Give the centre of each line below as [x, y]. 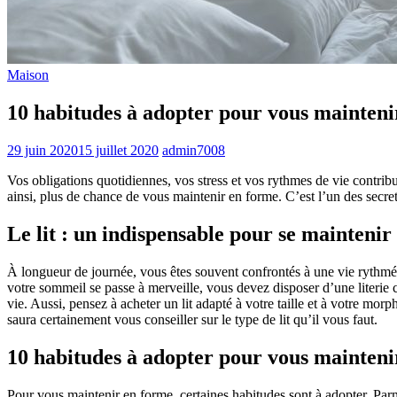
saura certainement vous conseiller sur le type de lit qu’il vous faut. [192, 320]
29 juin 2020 [43, 151]
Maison [28, 75]
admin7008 [194, 151]
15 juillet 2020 [118, 151]
